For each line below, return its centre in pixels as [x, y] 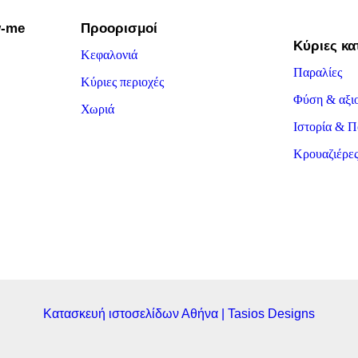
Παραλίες [317, 73]
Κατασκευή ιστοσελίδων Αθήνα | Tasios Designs [179, 314]
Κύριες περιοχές [123, 82]
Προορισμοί [119, 29]
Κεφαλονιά [109, 55]
